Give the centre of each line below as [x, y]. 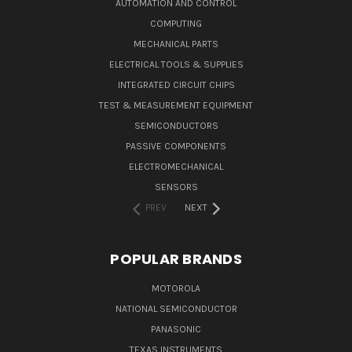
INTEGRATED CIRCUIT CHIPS [176, 85]
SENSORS [176, 187]
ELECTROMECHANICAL [176, 167]
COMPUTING [176, 24]
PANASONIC [176, 329]
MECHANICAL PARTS [176, 44]
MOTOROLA [176, 288]
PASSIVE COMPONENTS [176, 147]
